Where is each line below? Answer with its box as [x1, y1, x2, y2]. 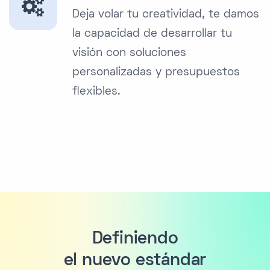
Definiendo [92, 231, 178, 248]
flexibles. [72, 87, 121, 98]
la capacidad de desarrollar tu [72, 29, 232, 40]
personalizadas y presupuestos [72, 67, 240, 78]
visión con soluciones [72, 48, 186, 59]
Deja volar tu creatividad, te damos [72, 10, 259, 20]
